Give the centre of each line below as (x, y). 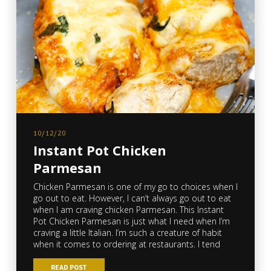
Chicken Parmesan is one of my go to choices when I (135, 186)
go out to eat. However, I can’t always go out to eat (132, 198)
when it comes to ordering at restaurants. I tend (126, 244)
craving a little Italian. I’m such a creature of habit (127, 232)
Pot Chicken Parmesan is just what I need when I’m (131, 221)
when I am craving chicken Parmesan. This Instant (128, 209)
